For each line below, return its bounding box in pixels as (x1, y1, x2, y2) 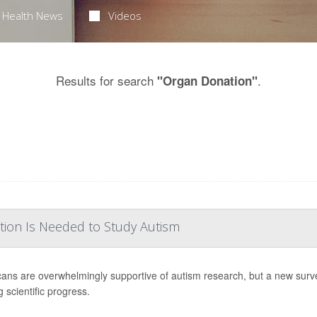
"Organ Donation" (157, 72, 258, 89)
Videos (108, 8, 142, 23)
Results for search (56, 71, 157, 89)
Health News (1, 8, 63, 23)
